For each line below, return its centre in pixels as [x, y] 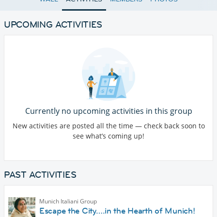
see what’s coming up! [108, 136]
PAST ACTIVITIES [40, 175]
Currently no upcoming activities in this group [108, 111]
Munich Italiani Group [68, 201]
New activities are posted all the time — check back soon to [108, 126]
